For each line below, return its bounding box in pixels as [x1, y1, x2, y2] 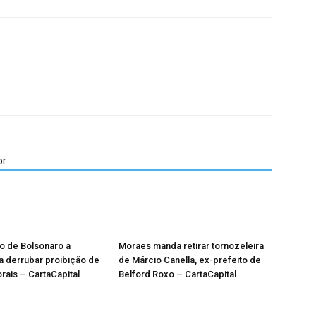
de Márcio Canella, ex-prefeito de [119, 255, 261, 265]
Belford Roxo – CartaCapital [119, 269, 236, 279]
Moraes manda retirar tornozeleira [119, 241, 264, 251]
